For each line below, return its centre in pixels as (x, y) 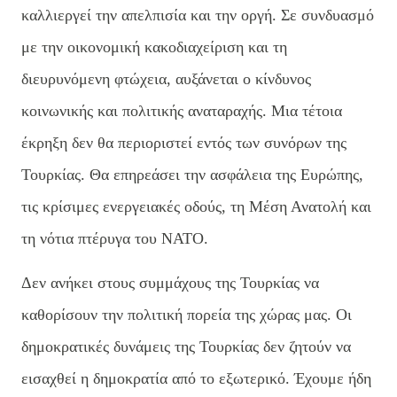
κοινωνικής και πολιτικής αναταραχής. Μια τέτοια (182, 110)
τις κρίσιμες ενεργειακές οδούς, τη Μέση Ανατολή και (196, 206)
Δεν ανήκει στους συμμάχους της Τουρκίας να (170, 282)
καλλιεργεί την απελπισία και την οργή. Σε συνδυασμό (198, 15)
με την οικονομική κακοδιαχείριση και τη (154, 47)
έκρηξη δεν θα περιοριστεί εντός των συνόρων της (184, 142)
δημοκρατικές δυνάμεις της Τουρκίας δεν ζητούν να (186, 346)
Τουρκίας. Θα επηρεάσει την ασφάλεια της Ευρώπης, (192, 174)
